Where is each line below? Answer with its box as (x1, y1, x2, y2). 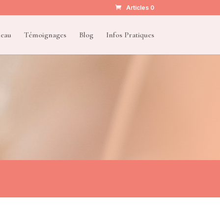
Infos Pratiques (106, 30, 154, 40)
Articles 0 (126, 4, 154, 11)
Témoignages (24, 30, 66, 40)
